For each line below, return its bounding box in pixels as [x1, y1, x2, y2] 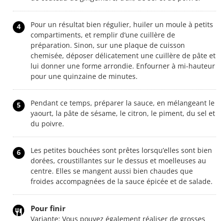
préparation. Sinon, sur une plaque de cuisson [31, 40, 185, 50]
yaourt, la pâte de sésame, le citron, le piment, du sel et [31, 108, 215, 118]
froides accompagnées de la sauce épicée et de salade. [31, 176, 213, 186]
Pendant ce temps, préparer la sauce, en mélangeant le [31, 98, 215, 108]
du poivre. [31, 118, 64, 128]
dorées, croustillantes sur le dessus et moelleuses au [31, 155, 206, 165]
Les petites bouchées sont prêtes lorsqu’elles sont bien [31, 145, 212, 155]
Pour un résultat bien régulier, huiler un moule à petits [31, 19, 213, 29]
